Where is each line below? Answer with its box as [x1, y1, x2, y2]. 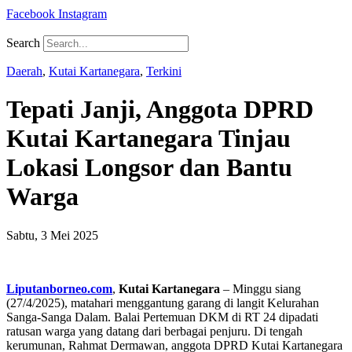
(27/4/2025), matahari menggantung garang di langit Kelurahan [6, 295, 319, 310]
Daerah [6, 64, 42, 78]
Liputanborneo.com [6, 281, 112, 295]
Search [6, 36, 40, 49]
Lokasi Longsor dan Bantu [6, 153, 292, 182]
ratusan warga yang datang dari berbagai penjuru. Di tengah [6, 324, 302, 338]
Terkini [146, 64, 181, 78]
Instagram [58, 7, 107, 20]
